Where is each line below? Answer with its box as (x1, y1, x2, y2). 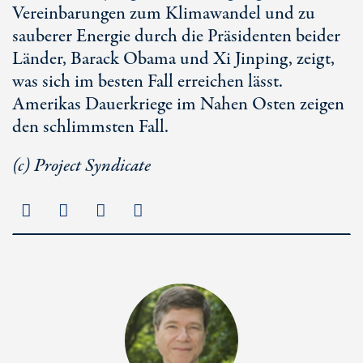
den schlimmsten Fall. (12, 114, 169, 140)
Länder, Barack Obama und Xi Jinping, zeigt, (12, 46, 335, 72)
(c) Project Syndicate (12, 153, 151, 179)
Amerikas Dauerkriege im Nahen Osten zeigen (12, 92, 344, 117)
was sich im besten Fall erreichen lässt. (12, 69, 283, 95)
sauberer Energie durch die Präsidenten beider (12, 23, 340, 49)
